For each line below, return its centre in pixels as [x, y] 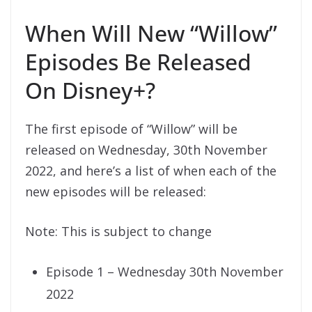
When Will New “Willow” [151, 33]
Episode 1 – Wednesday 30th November [165, 272]
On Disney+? [90, 91]
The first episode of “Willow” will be [131, 129]
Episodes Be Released [138, 62]
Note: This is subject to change [118, 232]
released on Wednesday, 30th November [146, 150]
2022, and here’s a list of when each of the [151, 171]
